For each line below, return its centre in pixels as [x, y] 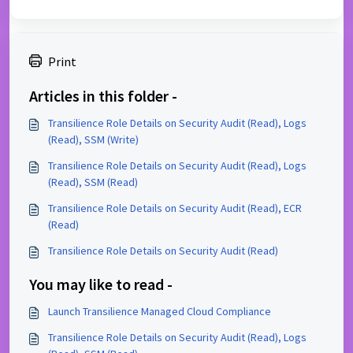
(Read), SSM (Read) [93, 182]
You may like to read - [101, 284]
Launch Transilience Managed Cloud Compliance [160, 311]
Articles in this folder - [103, 96]
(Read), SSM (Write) [93, 139]
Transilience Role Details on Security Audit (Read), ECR [175, 208]
